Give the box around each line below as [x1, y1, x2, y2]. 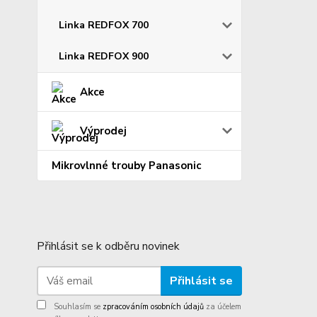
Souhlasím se [52, 301, 103, 313]
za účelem [204, 301, 241, 313]
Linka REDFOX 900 [59, 50, 149, 64]
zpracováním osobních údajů [103, 301, 204, 313]
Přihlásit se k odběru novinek [37, 238, 180, 255]
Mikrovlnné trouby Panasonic [52, 158, 201, 173]
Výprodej [80, 124, 127, 139]
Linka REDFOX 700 [59, 18, 149, 33]
